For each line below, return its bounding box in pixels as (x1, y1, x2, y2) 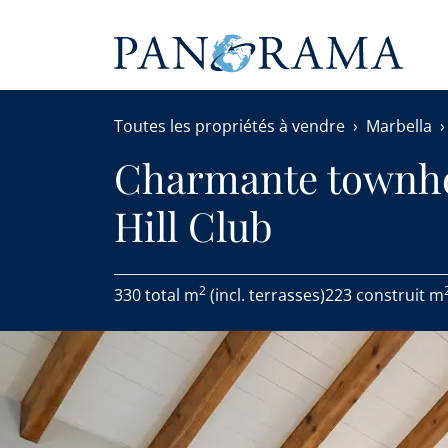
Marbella (366, 115, 432, 137)
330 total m (114, 284, 199, 306)
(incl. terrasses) (206, 284, 325, 306)
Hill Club (114, 199, 273, 252)
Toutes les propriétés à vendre (114, 115, 345, 137)
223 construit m (325, 284, 444, 306)
